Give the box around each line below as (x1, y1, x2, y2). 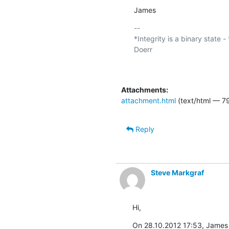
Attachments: (121, 85, 168, 94)
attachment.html (121, 96, 176, 105)
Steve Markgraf (150, 168, 204, 177)
